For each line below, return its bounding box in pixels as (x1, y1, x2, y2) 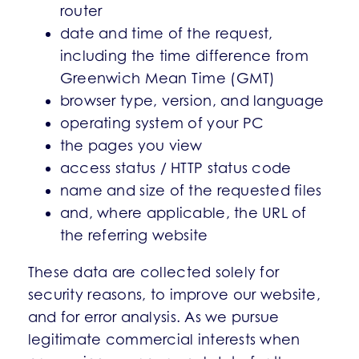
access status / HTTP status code (59, 159, 292, 176)
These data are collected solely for (27, 264, 280, 280)
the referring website (59, 227, 208, 244)
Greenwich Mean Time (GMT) (59, 70, 276, 87)
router (59, 2, 103, 19)
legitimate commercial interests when (27, 331, 301, 348)
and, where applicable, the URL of (59, 204, 307, 221)
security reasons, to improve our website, (27, 286, 321, 303)
